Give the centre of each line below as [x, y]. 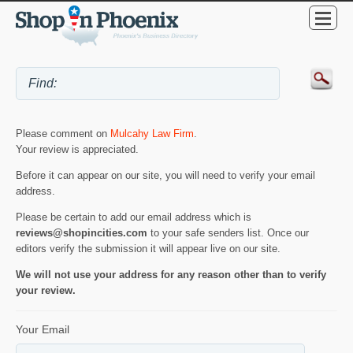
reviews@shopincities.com [82, 233]
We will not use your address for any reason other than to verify [171, 275]
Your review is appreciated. [77, 150]
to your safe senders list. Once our [228, 233]
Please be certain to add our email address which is [134, 217]
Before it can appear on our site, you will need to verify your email [165, 176]
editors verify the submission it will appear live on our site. [148, 249]
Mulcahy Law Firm [152, 134]
